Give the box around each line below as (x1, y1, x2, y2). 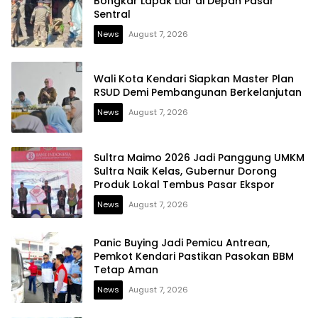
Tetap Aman (94, 262, 158, 277)
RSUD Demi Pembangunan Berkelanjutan (94, 85, 302, 100)
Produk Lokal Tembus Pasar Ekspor (94, 177, 275, 192)
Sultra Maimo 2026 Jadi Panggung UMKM (94, 150, 305, 165)
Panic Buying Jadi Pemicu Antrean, (94, 235, 270, 250)
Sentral (94, 6, 131, 21)
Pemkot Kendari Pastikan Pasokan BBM (94, 248, 294, 263)
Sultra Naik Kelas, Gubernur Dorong (94, 163, 277, 178)
